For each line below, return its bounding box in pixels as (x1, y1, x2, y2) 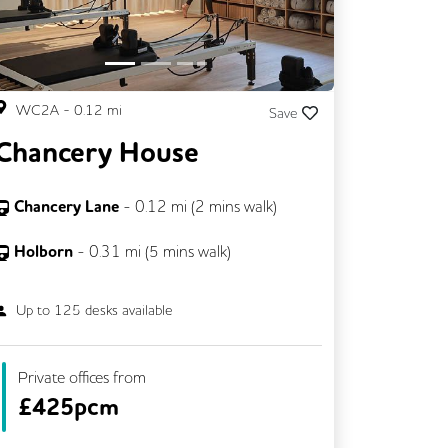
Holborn (14, 240, 77, 262)
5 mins (149, 240, 194, 261)
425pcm (32, 390, 119, 423)
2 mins (195, 195, 240, 216)
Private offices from (18, 366, 146, 387)
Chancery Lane (14, 195, 123, 217)
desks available (81, 300, 174, 319)
